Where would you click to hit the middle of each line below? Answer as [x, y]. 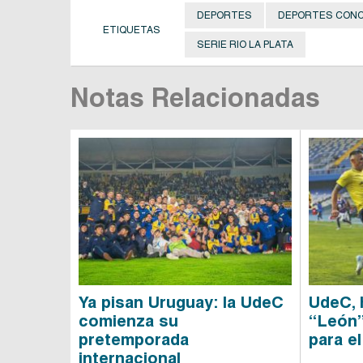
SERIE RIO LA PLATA [245, 44]
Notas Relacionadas [195, 98]
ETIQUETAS [132, 30]
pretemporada [134, 339]
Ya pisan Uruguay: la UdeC [181, 302]
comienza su [128, 320]
